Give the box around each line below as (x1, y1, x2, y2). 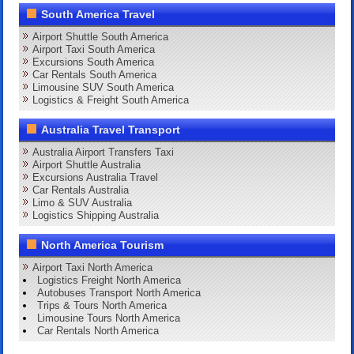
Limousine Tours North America (37, 311, 181, 324)
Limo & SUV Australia (32, 196, 133, 209)
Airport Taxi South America (32, 43, 156, 55)
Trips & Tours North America (37, 299, 168, 311)
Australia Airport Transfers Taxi (32, 145, 175, 158)
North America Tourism (41, 238, 164, 251)
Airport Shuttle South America (32, 30, 169, 43)
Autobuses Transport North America (37, 286, 201, 299)
